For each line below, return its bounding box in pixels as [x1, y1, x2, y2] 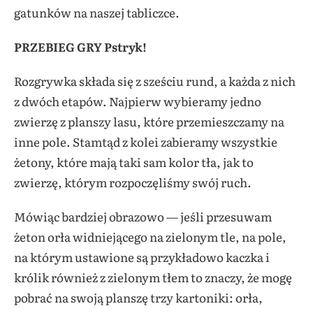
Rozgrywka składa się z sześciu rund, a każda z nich [14, 72, 296, 89]
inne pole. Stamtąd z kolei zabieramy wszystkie [14, 133, 277, 150]
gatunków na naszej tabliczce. [14, 3, 180, 21]
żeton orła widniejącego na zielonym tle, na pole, [14, 228, 286, 245]
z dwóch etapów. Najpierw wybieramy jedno [14, 92, 261, 110]
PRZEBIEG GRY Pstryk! [14, 38, 147, 55]
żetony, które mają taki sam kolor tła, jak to [14, 153, 254, 170]
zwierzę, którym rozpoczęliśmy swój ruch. [14, 173, 252, 191]
